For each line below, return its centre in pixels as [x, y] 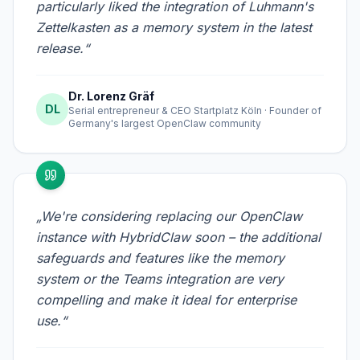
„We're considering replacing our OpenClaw [169, 217]
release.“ [63, 49]
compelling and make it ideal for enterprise [166, 300]
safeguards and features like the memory [160, 258]
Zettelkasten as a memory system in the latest [174, 28]
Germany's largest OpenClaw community [165, 124]
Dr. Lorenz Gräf [111, 96]
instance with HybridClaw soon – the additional [178, 237]
